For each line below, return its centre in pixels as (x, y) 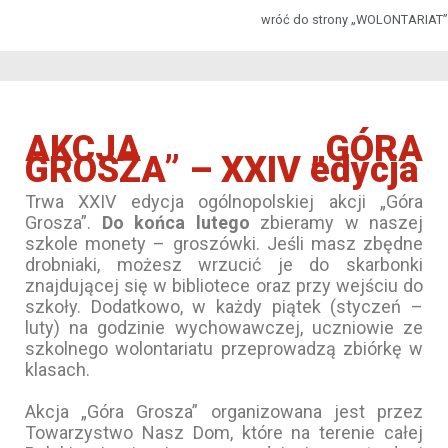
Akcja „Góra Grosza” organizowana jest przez (224, 411)
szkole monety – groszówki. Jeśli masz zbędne (224, 243)
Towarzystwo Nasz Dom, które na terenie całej (224, 432)
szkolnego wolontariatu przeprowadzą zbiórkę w (224, 348)
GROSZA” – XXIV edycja (222, 169)
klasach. (57, 369)
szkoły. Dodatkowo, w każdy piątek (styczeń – (224, 306)
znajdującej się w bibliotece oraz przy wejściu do (224, 285)
